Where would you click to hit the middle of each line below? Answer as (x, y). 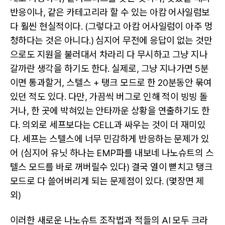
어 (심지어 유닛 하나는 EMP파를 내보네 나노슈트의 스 (112, 153)
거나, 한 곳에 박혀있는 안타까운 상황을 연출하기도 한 (110, 110)
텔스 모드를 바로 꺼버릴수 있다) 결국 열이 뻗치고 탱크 (111, 167)
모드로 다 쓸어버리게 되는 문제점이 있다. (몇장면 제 (107, 181)
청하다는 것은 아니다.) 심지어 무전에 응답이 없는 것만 (111, 40)
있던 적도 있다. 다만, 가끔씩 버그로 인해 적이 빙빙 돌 (109, 96)
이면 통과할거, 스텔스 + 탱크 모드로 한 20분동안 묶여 (111, 82)
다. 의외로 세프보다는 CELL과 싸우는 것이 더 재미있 (108, 125)
